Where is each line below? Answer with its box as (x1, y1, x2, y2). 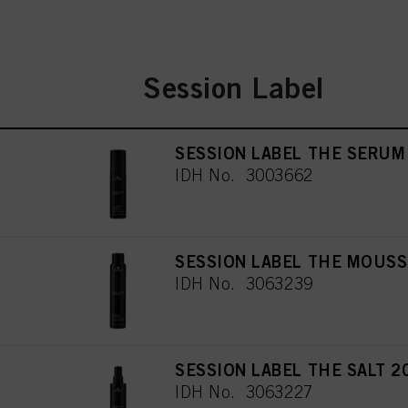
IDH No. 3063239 (175, 274, 313, 294)
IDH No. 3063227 (175, 382, 313, 403)
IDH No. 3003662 (175, 166, 313, 186)
